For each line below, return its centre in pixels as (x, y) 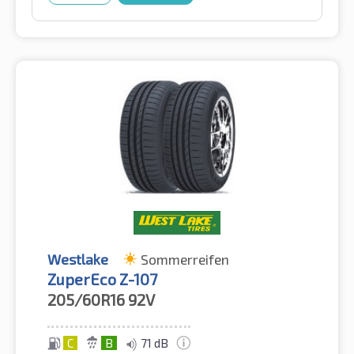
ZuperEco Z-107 (102, 279)
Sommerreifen (185, 260)
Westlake (78, 260)
